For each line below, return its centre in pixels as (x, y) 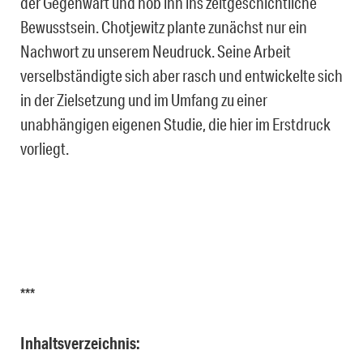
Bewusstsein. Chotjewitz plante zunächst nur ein (164, 26)
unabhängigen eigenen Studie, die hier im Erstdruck (175, 124)
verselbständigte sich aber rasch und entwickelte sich (181, 75)
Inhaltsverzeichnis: (80, 343)
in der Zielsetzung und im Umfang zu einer (144, 99)
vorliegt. (45, 148)
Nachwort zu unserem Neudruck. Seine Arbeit (156, 51)
